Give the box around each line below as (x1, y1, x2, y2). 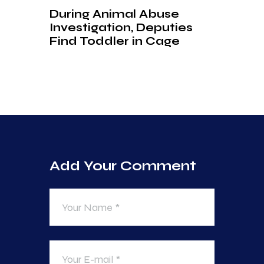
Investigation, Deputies (49, 21, 193, 35)
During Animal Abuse (49, 7, 179, 21)
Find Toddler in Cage (49, 34, 180, 48)
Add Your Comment (49, 157, 196, 174)
